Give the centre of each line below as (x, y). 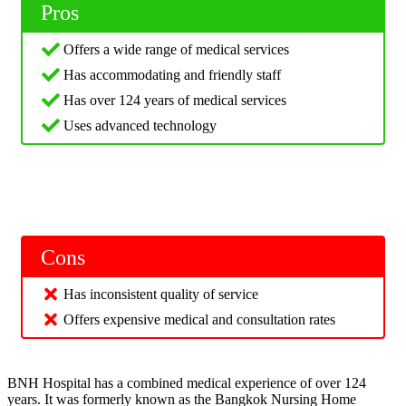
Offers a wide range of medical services (176, 50)
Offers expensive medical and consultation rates (199, 320)
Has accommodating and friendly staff (172, 75)
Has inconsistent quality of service (161, 295)
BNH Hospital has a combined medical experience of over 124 (187, 383)
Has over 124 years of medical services (175, 101)
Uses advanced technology (140, 126)
